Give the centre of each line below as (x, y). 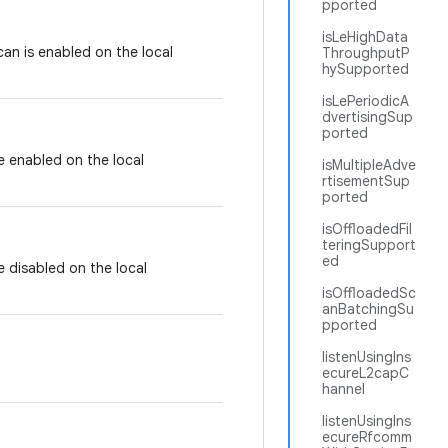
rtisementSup (366, 181)
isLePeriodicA (365, 101)
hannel (343, 389)
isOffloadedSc (369, 293)
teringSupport (369, 245)
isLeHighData (365, 37)
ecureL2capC (365, 373)
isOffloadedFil (367, 229)
